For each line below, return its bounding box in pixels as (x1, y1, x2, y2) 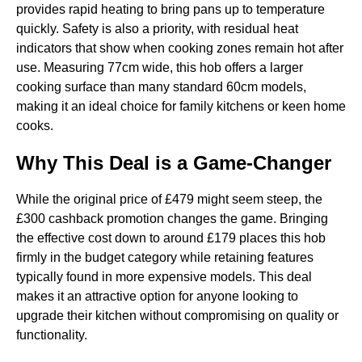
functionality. (16, 328, 87, 343)
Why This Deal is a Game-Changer (16, 152, 331, 175)
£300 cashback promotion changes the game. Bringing (16, 212, 328, 226)
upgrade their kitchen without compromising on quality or (16, 309, 339, 323)
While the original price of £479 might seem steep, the (16, 192, 322, 207)
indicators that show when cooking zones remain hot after (16, 41, 343, 56)
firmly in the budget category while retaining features (16, 250, 314, 265)
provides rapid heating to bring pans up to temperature (16, 2, 325, 17)
